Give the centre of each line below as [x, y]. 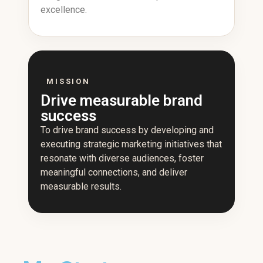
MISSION [69, 81]
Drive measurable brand [122, 100]
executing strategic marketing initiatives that [131, 144]
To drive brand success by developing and [127, 130]
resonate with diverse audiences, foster [122, 158]
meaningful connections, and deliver [114, 172]
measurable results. [81, 186]
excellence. [64, 10]
